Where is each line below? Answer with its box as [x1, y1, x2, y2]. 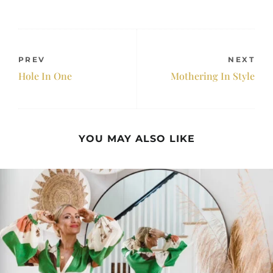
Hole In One [18, 69, 72, 82]
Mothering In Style [171, 69, 255, 82]
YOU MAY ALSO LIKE [78, 132, 195, 144]
